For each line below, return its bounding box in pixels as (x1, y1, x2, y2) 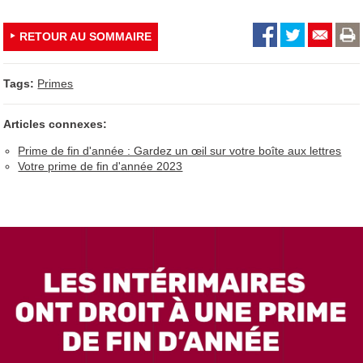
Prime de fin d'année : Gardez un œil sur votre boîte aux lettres (18, 143, 342, 157)
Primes (37, 76, 74, 90)
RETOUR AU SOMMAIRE (19, 29, 152, 43)
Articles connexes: (3, 117, 108, 130)
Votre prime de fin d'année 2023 (18, 159, 183, 173)
